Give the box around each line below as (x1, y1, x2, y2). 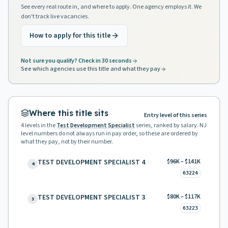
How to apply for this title (30, 31, 111, 41)
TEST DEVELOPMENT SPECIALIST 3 (38, 192, 145, 203)
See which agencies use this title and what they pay (21, 65, 160, 73)
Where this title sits (29, 108, 108, 118)
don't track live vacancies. (21, 12, 89, 21)
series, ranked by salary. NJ (136, 121, 207, 130)
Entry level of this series (144, 111, 207, 120)
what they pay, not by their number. (21, 137, 113, 146)
